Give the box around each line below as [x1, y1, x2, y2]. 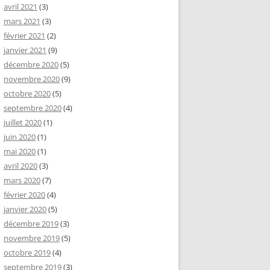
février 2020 [4, 189, 45, 200]
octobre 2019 [4, 246, 51, 258]
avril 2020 [4, 160, 37, 171]
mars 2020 [4, 174, 40, 186]
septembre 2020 [4, 102, 61, 113]
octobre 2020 [4, 87, 51, 99]
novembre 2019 [4, 232, 60, 243]
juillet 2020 [4, 116, 42, 128]
